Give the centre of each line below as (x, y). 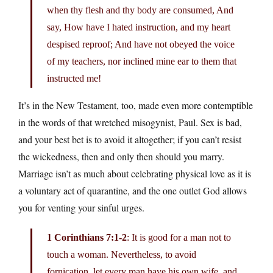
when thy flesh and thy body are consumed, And (140, 10)
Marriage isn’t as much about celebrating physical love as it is (135, 173)
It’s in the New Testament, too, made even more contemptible (136, 105)
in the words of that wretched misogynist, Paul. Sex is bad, (130, 122)
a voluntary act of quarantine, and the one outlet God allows (133, 190)
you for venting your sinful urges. (81, 207)
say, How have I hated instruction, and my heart (139, 27)
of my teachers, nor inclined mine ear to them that (142, 61)
